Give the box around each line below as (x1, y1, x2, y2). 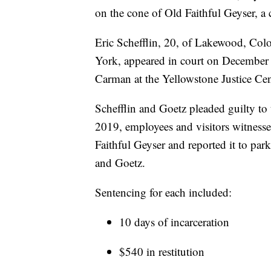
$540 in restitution (119, 244, 204, 260)
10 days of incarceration (119, 214, 229, 230)
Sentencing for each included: (95, 184, 232, 200)
